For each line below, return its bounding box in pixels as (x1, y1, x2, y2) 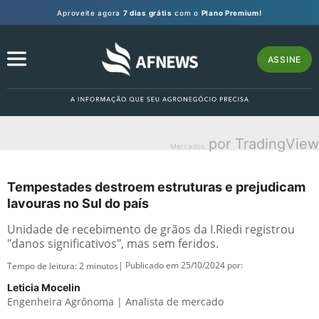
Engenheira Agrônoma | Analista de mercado (7, 295, 224, 308)
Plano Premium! (201, 8, 262, 17)
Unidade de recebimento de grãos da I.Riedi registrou (7, 221, 295, 237)
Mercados (170, 142, 204, 150)
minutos (86, 260, 118, 272)
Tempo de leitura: (7, 260, 79, 272)
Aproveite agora (57, 8, 123, 17)
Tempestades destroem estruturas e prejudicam (7, 179, 305, 194)
